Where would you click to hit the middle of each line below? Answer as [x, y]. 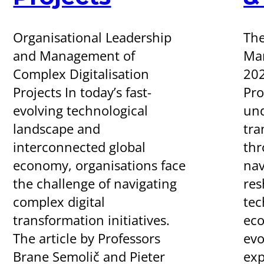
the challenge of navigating [95, 183]
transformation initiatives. [92, 220]
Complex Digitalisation [81, 74]
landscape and [57, 128]
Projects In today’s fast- [82, 92]
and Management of [74, 55]
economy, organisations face [100, 165]
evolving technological [81, 110]
